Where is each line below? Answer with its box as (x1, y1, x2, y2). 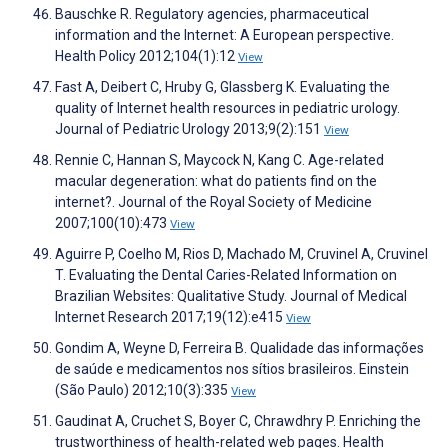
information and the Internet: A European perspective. (55, 27, 394, 44)
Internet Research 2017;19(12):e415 (55, 309, 286, 326)
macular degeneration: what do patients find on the (55, 173, 377, 190)
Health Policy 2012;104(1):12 (55, 48, 238, 65)
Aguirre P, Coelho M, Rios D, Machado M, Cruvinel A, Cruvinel (55, 246, 428, 263)
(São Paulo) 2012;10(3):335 (55, 382, 231, 399)
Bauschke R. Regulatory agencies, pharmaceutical (55, 6, 369, 23)
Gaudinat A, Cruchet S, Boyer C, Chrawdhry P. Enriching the (55, 413, 421, 430)
